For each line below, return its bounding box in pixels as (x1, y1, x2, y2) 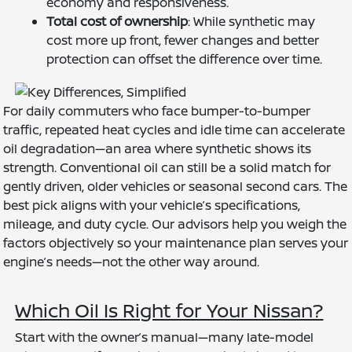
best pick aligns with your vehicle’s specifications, (3, 196, 301, 214)
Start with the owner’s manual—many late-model (15, 328, 314, 346)
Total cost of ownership (46, 13, 189, 30)
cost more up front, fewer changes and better (46, 31, 320, 49)
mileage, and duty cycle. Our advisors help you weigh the (3, 214, 347, 233)
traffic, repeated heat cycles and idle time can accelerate (3, 120, 346, 138)
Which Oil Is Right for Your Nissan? (15, 296, 324, 323)
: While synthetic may (188, 13, 316, 30)
